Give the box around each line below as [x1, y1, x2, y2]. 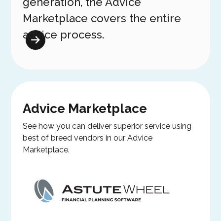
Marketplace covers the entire [23, 11, 182, 25]
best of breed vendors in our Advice [23, 133, 153, 143]
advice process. [23, 28, 105, 41]
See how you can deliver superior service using [23, 121, 192, 131]
